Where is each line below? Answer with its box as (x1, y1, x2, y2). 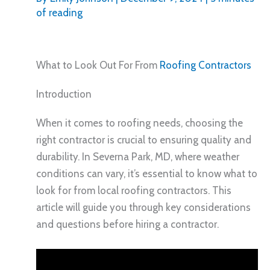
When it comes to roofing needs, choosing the (36, 116, 243, 129)
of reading (36, 6, 83, 19)
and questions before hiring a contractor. (36, 218, 219, 230)
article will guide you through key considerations (36, 201, 251, 213)
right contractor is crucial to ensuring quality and (36, 133, 251, 146)
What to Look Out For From (36, 58, 160, 71)
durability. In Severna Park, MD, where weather (36, 150, 239, 163)
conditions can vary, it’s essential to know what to (36, 167, 257, 180)
